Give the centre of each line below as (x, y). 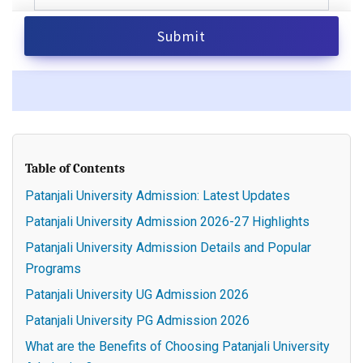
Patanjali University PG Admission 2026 (137, 320)
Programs (55, 268)
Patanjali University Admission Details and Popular (168, 247)
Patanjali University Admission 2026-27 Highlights (167, 221)
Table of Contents (75, 168)
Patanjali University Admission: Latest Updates (159, 195)
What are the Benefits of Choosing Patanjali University (177, 346)
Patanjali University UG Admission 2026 (137, 294)
